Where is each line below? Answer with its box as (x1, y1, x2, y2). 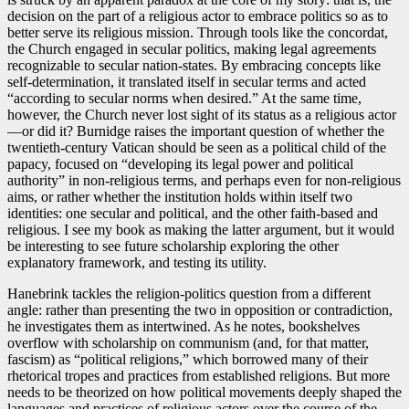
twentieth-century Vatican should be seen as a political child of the (7, 140, 386, 156)
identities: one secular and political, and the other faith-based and (7, 205, 378, 222)
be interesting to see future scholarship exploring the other (7, 238, 339, 255)
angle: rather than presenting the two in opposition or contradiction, (7, 302, 393, 319)
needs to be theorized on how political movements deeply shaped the (7, 384, 402, 401)
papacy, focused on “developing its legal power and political (7, 156, 353, 173)
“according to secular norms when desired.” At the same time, (7, 90, 362, 107)
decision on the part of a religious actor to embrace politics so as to (7, 8, 388, 25)
